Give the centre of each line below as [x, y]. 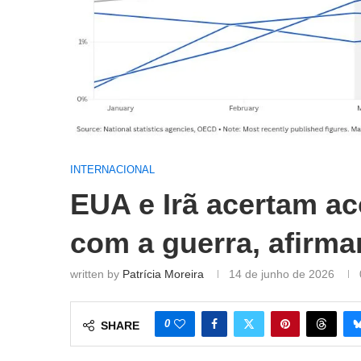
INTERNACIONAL [112, 170]
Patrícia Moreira [163, 274]
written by [96, 274]
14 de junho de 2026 [282, 274]
